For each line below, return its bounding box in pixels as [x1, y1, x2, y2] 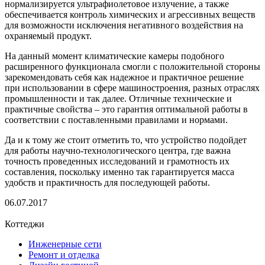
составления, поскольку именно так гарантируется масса [5, 166, 234, 177]
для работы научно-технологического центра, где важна [5, 145, 231, 156]
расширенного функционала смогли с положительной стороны [5, 61, 260, 72]
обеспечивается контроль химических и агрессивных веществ [5, 9, 256, 20]
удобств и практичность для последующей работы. [5, 177, 210, 188]
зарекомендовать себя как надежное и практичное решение [5, 72, 244, 82]
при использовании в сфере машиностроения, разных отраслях [5, 82, 260, 93]
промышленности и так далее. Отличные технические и [5, 93, 232, 104]
